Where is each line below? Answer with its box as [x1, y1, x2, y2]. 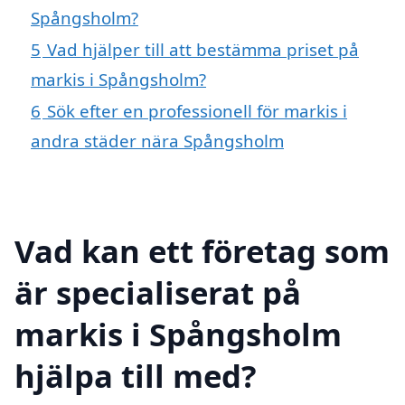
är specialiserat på [14, 270, 301, 314]
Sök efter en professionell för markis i [47, 99, 347, 123]
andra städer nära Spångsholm [31, 129, 284, 153]
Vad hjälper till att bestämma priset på [47, 38, 359, 61]
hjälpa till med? [14, 353, 257, 397]
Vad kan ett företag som [14, 229, 390, 272]
